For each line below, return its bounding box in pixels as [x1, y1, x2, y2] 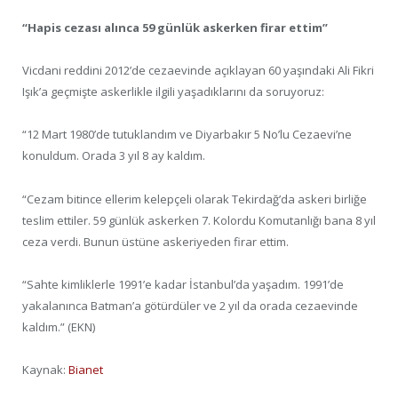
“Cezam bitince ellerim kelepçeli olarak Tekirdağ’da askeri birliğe [22, 190, 367, 207]
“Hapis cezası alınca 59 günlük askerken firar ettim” [22, 20, 328, 36]
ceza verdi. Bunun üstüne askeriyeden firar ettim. [22, 233, 289, 250]
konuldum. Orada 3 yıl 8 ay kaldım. [22, 147, 205, 164]
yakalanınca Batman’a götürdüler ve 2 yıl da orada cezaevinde [22, 297, 358, 314]
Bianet [68, 361, 103, 378]
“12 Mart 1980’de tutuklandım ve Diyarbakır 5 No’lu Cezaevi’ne [22, 126, 352, 143]
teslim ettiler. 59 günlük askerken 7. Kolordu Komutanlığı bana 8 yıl [22, 211, 376, 228]
